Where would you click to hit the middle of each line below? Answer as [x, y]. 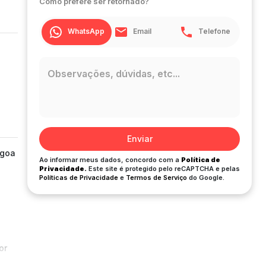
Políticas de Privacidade [79, 178]
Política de [201, 160]
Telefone [214, 31]
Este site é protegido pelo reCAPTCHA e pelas [164, 169]
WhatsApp [86, 31]
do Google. [207, 178]
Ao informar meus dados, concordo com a [109, 160]
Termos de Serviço [156, 178]
